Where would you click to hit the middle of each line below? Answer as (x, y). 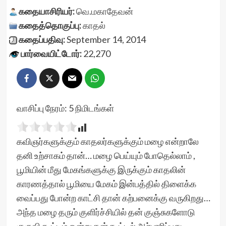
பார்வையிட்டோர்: (51, 53)
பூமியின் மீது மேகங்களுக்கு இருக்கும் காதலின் (101, 169)
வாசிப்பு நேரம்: (42, 108)
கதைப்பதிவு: (42, 39)
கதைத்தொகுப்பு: (50, 25)
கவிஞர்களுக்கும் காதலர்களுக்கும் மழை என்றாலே (107, 141)
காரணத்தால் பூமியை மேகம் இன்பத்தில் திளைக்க (106, 184)
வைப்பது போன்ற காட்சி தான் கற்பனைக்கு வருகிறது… (113, 198)
